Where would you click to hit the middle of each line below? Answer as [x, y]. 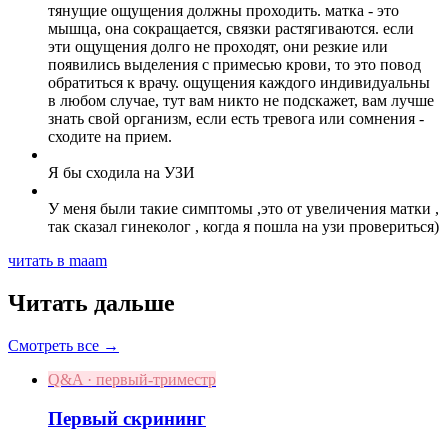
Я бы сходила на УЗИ [121, 173]
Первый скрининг [127, 418]
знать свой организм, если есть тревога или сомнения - [236, 119]
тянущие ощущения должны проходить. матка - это [223, 11]
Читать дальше [91, 303]
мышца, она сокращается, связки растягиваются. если [231, 29]
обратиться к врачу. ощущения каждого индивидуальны [239, 83]
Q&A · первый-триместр [132, 380]
